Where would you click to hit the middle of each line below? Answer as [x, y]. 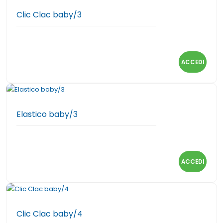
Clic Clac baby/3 [49, 15]
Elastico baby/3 [47, 114]
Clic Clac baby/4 [50, 214]
